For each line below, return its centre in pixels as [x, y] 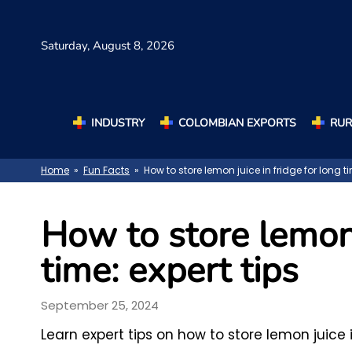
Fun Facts [106, 170]
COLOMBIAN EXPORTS [237, 123]
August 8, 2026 [134, 46]
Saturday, [67, 46]
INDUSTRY [118, 123]
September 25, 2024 [100, 305]
